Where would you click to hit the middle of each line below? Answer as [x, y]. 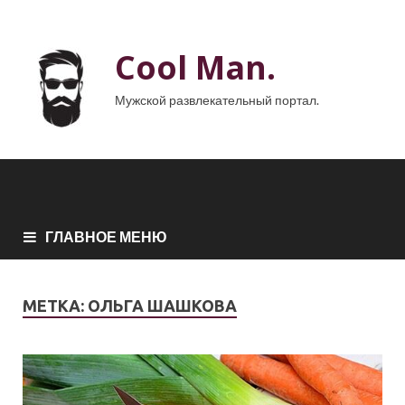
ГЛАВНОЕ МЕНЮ [106, 237]
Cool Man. [195, 67]
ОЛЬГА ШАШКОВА [162, 306]
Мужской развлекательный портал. [217, 100]
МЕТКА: [55, 306]
